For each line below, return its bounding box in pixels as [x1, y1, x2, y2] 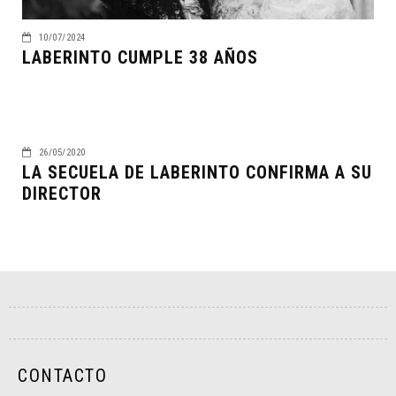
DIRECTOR [22, 182, 102, 204]
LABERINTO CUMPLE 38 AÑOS [22, 46, 258, 68]
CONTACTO [18, 364, 107, 386]
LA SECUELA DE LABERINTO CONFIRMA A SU [22, 161, 372, 183]
